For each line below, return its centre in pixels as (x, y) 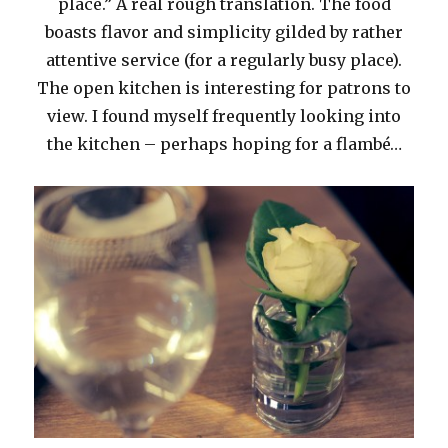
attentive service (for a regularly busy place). (224, 60)
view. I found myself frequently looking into (224, 116)
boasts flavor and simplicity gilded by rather (224, 32)
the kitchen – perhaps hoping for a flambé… (224, 144)
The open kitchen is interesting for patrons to (224, 88)
